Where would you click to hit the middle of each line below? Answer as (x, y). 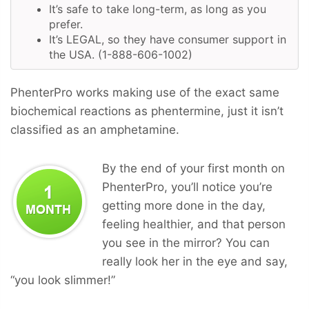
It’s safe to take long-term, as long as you (158, 9)
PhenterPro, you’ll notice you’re (187, 187)
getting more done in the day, (184, 205)
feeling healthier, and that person (194, 224)
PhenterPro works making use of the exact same (145, 92)
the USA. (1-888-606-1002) (121, 54)
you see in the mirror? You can (186, 242)
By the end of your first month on (193, 168)
